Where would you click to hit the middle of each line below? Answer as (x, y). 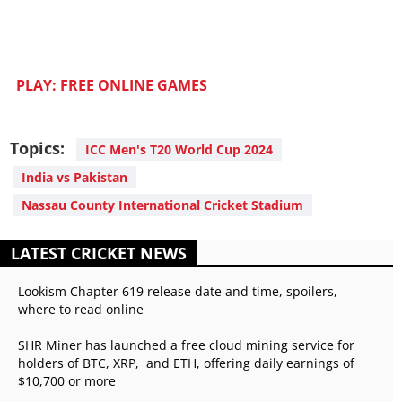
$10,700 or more (67, 381)
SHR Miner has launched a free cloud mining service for (186, 345)
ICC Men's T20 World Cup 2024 (179, 150)
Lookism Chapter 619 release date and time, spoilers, (178, 292)
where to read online (81, 310)
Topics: (37, 149)
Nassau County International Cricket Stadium (162, 205)
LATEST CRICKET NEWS (99, 253)
